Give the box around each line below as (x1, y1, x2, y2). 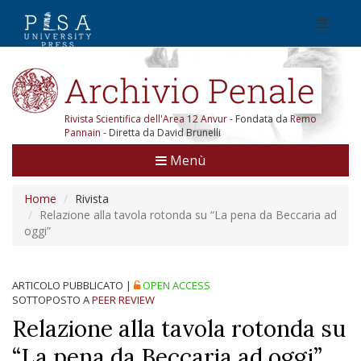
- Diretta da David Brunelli (101, 126, 221, 139)
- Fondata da (230, 112, 290, 126)
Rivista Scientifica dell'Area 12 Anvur (64, 112, 230, 126)
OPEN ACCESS (140, 278, 210, 293)
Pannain (64, 126, 101, 139)
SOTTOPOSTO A (12, 293, 92, 307)
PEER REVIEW (92, 293, 155, 307)
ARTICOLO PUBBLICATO (12, 278, 123, 293)
